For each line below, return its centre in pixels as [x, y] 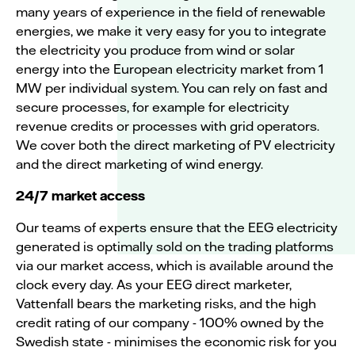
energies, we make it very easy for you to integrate [171, 31]
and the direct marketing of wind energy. [139, 164]
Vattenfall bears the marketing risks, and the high [166, 303]
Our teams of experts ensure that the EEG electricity [177, 227]
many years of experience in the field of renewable [171, 12]
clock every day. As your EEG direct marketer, [153, 284]
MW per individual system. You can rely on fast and [172, 88]
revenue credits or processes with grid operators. [167, 126]
